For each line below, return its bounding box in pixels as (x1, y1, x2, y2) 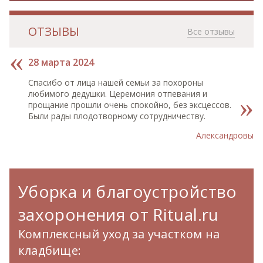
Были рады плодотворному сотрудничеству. (28, 110, 205, 122)
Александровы (196, 130, 254, 141)
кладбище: (18, 242, 82, 259)
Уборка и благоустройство (18, 180, 237, 203)
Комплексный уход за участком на (18, 226, 220, 242)
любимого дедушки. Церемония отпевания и (28, 88, 207, 100)
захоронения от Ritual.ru (18, 203, 219, 226)
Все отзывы (187, 25, 235, 37)
